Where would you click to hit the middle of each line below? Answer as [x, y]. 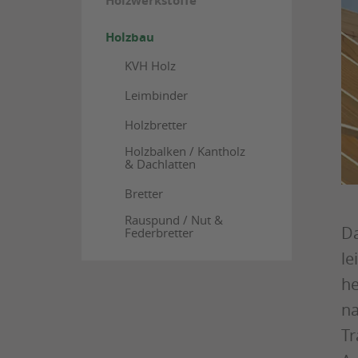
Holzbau [129, 37]
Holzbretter [155, 125]
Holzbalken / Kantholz [185, 151]
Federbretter [159, 233]
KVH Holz [150, 66]
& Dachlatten [160, 164]
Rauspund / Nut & [173, 220]
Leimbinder [156, 95]
